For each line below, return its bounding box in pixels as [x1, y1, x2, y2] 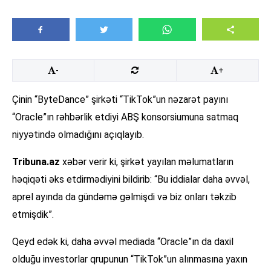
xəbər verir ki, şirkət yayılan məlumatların [62, 156, 233, 168]
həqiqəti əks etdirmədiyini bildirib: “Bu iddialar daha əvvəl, [12, 174, 250, 186]
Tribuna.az [12, 156, 62, 168]
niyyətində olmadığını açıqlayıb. [12, 129, 144, 141]
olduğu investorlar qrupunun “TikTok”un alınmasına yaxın [12, 253, 247, 266]
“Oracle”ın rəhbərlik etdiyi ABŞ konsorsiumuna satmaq [12, 111, 238, 123]
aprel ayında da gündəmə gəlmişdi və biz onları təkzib [12, 191, 237, 203]
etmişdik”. [12, 209, 54, 221]
